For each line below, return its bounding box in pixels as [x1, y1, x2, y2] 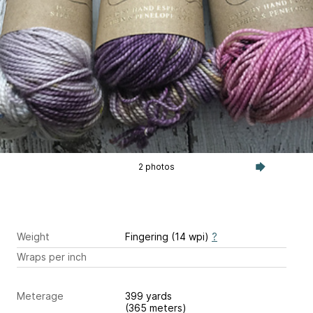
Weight [17, 231, 50, 242]
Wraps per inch [17, 250, 87, 263]
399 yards [125, 290, 175, 303]
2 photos [138, 161, 175, 172]
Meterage [17, 290, 64, 303]
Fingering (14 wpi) [125, 231, 212, 242]
